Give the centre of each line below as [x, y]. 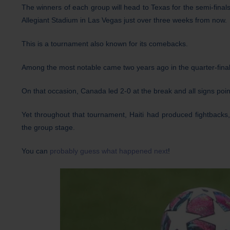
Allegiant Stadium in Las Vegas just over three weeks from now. [124, 20]
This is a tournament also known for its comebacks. [105, 44]
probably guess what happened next [109, 151]
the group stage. [48, 128]
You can [36, 151]
